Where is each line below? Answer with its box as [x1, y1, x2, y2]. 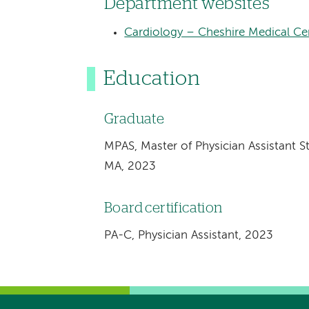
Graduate [103, 112, 165, 127]
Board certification [103, 201, 223, 216]
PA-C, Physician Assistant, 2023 [103, 229, 273, 241]
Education [103, 68, 201, 89]
